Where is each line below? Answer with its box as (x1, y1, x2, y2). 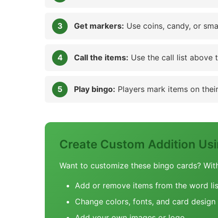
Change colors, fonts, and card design (75, 197, 216, 206)
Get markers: (74, 21, 124, 31)
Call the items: (74, 53, 128, 62)
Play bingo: (74, 84, 115, 94)
